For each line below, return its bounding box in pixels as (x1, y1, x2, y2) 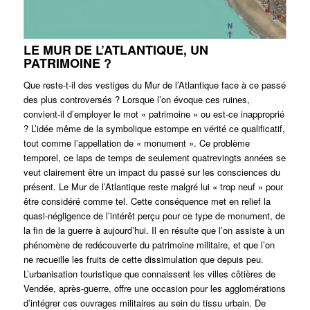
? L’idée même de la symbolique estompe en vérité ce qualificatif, (23, 122, 285, 136)
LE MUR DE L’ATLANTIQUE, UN (23, 41, 208, 60)
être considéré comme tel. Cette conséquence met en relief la (23, 194, 271, 208)
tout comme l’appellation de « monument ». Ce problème (23, 136, 250, 150)
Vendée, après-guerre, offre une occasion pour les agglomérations (23, 282, 286, 295)
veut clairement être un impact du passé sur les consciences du (23, 165, 280, 179)
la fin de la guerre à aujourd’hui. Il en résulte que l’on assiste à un (23, 224, 284, 237)
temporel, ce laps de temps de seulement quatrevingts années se (23, 151, 286, 165)
